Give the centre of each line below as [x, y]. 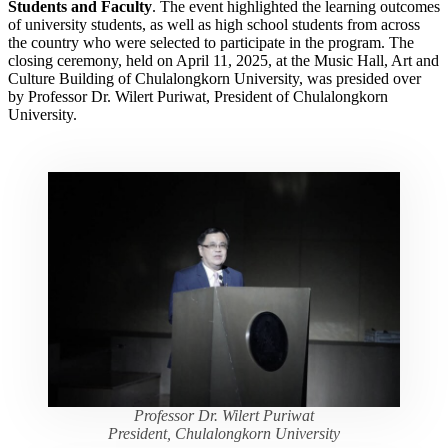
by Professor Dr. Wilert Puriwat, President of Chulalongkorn [198, 96]
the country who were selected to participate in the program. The [211, 42]
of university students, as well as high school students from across [214, 24]
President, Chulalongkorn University [224, 433]
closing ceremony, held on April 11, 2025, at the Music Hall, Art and [223, 60]
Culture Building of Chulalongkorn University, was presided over [214, 78]
